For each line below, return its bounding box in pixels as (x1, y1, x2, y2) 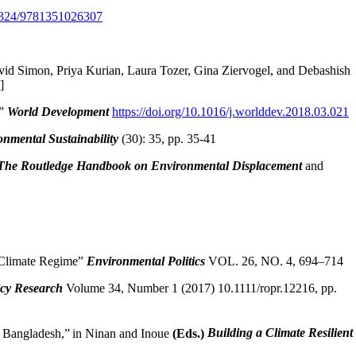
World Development (7, 105, 112, 119)
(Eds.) (172, 326, 207, 340)
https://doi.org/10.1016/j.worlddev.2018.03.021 (112, 105, 349, 119)
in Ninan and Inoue (72, 326, 172, 340)
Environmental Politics (87, 254, 208, 269)
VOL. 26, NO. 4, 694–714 (208, 254, 343, 269)
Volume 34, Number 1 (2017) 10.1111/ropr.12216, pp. (66, 281, 337, 296)
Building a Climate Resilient (207, 326, 353, 340)
